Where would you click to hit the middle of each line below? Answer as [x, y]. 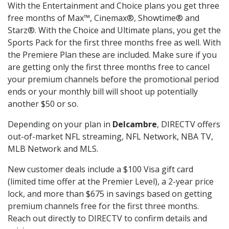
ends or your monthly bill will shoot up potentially [103, 92]
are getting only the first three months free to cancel [109, 67]
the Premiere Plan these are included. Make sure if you [112, 55]
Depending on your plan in [60, 124]
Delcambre [135, 124]
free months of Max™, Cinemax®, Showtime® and [104, 18]
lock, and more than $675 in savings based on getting [110, 194]
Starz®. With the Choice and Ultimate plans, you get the [114, 30]
